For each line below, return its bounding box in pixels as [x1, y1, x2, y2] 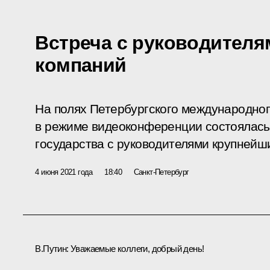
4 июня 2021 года [35, 167, 93, 177]
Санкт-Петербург [133, 167, 189, 177]
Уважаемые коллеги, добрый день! [68, 243, 204, 254]
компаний [35, 54, 127, 76]
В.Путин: [35, 243, 69, 254]
